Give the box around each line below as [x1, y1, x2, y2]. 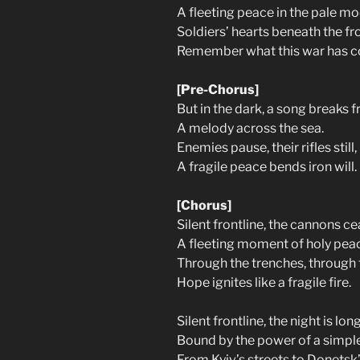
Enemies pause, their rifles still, [177, 139, 357, 155]
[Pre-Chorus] [177, 81, 259, 97]
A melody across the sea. [177, 120, 324, 136]
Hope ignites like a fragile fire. [177, 274, 351, 290]
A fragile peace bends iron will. [177, 158, 357, 174]
